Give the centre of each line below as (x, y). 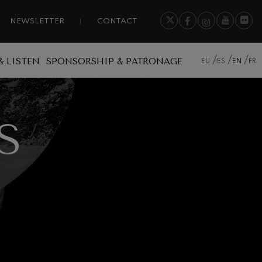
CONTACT (117, 22)
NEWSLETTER (37, 22)
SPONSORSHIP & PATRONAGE (115, 61)
